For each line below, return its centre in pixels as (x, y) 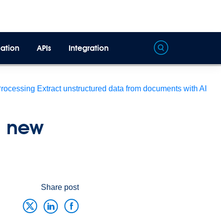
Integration (89, 48)
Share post (60, 187)
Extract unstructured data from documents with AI (122, 89)
